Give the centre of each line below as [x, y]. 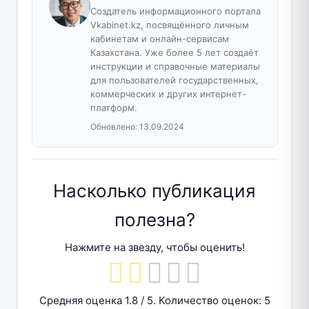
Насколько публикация [154, 191]
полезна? [154, 220]
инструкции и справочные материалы [175, 67]
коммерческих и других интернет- [168, 94]
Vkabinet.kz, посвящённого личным [169, 25]
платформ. [113, 108]
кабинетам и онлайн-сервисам [159, 39]
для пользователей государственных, [174, 80]
